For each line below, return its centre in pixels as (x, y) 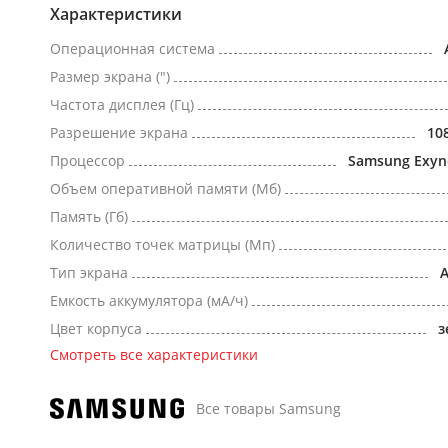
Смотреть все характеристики (154, 354)
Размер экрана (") (110, 76)
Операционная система (132, 48)
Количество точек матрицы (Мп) (162, 244)
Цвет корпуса (96, 328)
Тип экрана (89, 272)
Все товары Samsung (268, 408)
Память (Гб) (89, 216)
